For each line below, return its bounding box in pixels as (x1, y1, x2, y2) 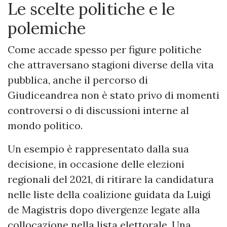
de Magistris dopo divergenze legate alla (8, 203, 200, 216)
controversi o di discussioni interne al (8, 104, 189, 117)
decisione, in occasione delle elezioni (8, 158, 184, 171)
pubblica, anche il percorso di (8, 73, 148, 87)
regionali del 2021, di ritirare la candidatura (8, 173, 214, 186)
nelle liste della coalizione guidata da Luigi (8, 188, 211, 201)
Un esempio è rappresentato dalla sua (8, 142, 189, 156)
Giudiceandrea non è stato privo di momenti (8, 89, 219, 102)
